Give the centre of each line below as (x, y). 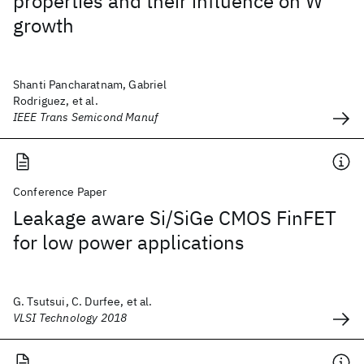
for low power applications (129, 242)
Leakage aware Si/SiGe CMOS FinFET (175, 218)
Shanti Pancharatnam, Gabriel (90, 84)
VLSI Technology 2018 (70, 318)
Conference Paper (60, 192)
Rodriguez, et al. (56, 101)
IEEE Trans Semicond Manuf (85, 117)
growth (43, 25)
